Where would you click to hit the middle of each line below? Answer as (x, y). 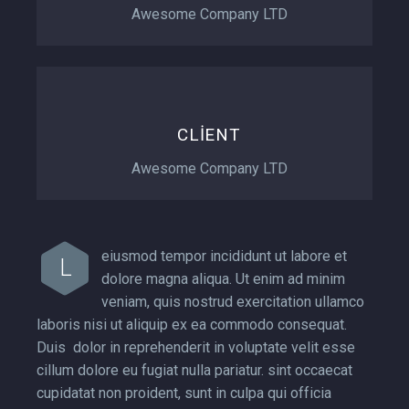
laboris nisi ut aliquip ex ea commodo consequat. (192, 324)
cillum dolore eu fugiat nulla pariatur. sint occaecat (194, 370)
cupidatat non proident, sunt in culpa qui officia (184, 393)
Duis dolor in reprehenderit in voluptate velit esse (196, 347)
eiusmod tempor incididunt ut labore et (224, 256)
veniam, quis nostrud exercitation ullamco (233, 301)
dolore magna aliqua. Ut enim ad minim (223, 278)
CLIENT (209, 134)
